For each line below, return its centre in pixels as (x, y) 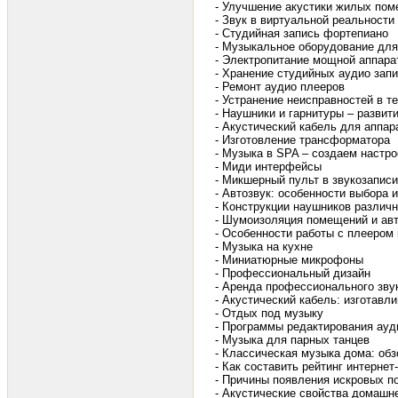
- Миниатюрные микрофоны (289, 260)
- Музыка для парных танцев (292, 340)
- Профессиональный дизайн (293, 274)
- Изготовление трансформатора (302, 140)
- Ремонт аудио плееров (280, 87)
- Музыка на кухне (264, 247)
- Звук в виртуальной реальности (305, 20)
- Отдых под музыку (269, 314)
